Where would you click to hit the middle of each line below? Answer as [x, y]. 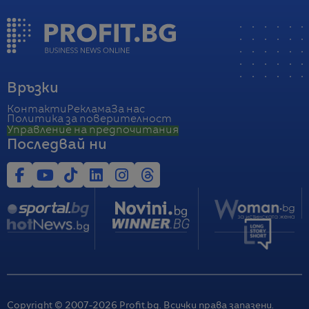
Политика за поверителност [89, 119]
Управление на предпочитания [93, 130]
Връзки [33, 89]
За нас [128, 110]
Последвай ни [57, 145]
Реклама [89, 110]
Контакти [37, 110]
